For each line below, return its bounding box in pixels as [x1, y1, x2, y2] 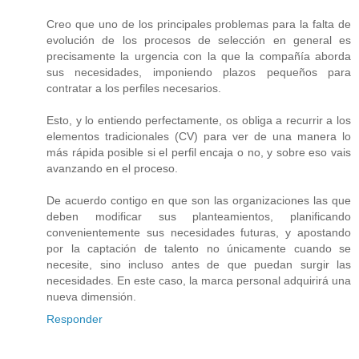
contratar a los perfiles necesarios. [46, 81, 221, 95]
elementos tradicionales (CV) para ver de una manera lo [46, 129, 351, 143]
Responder [46, 312, 103, 325]
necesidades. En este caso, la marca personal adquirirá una [46, 273, 351, 287]
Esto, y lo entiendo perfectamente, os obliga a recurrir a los [46, 113, 351, 127]
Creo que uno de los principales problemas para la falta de [46, 17, 351, 30]
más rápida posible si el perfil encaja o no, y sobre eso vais [46, 145, 351, 159]
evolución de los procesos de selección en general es [46, 33, 351, 46]
